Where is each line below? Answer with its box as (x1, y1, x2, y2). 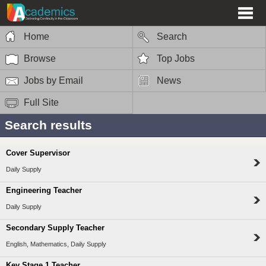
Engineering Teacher (6, 186, 82, 195)
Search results (5, 118, 92, 132)
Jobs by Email (24, 75, 83, 85)
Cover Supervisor (6, 148, 70, 158)
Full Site (24, 97, 59, 107)
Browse (24, 53, 56, 64)
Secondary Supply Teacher (6, 223, 104, 233)
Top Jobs (157, 53, 195, 64)
